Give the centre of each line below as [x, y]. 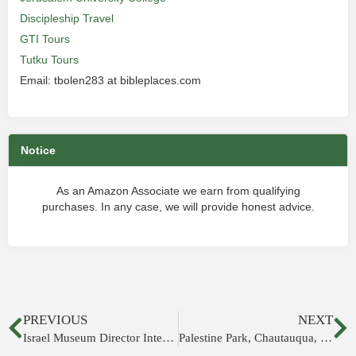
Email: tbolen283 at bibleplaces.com [110, 80]
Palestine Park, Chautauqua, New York [326, 338]
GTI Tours [45, 39]
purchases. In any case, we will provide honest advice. [178, 207]
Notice [38, 150]
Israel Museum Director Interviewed [168, 338]
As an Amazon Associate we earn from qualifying [178, 191]
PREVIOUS [55, 320]
